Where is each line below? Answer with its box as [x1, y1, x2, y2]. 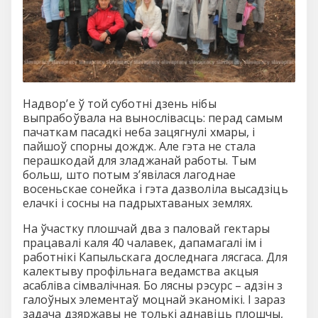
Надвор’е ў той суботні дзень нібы [23, 95, 216, 111]
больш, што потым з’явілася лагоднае [23, 166, 236, 182]
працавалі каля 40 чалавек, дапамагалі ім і [23, 234, 263, 251]
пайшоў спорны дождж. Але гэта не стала [23, 138, 256, 154]
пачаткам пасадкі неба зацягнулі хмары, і [23, 124, 256, 140]
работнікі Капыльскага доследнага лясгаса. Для [23, 248, 287, 265]
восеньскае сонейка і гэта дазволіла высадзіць [23, 180, 288, 197]
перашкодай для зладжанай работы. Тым [23, 152, 256, 168]
